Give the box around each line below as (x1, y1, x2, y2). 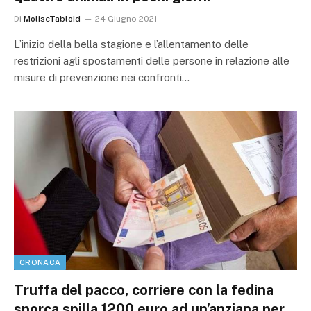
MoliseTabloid (24, 13, 81, 24)
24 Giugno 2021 (95, 13, 157, 24)
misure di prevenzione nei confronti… (14, 71, 190, 83)
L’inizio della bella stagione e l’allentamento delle (14, 37, 249, 50)
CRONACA (19, 258, 61, 267)
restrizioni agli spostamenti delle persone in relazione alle (14, 54, 289, 67)
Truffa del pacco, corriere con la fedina (14, 282, 274, 299)
